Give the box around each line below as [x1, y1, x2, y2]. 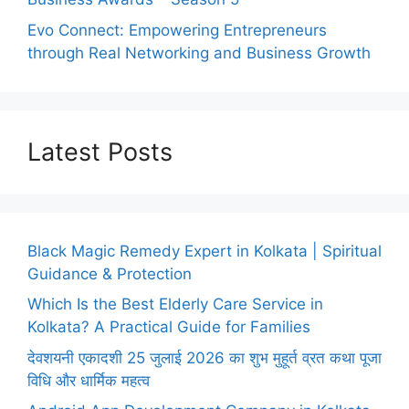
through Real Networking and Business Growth [27, 43, 371, 62]
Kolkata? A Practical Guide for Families [27, 318, 310, 336]
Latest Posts [27, 136, 173, 167]
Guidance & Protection [27, 264, 192, 283]
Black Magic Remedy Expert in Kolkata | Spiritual [27, 241, 382, 260]
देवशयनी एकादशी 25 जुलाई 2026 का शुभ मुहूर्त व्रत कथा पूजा [27, 348, 382, 367]
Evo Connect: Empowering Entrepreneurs [27, 20, 327, 39]
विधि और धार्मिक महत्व [27, 371, 150, 390]
